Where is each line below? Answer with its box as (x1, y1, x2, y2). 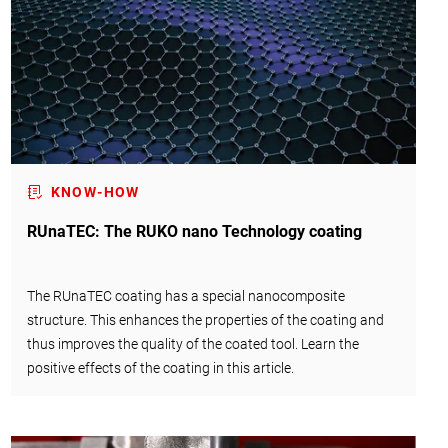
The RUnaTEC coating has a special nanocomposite (26, 288, 345, 305)
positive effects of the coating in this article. (26, 360, 294, 377)
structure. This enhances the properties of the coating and (26, 312, 384, 329)
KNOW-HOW (50, 184, 140, 201)
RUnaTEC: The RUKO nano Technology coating (26, 222, 362, 242)
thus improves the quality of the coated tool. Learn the (26, 336, 359, 353)
